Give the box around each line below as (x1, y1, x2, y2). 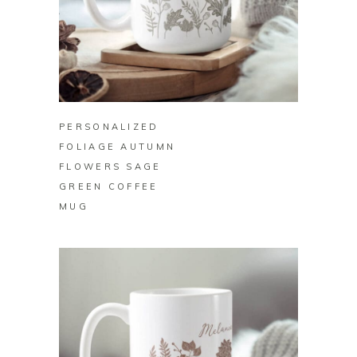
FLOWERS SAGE (59, 161, 162, 173)
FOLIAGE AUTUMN (59, 141, 176, 153)
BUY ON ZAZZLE (127, 77, 230, 89)
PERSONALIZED (59, 121, 159, 133)
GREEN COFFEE (59, 181, 159, 193)
